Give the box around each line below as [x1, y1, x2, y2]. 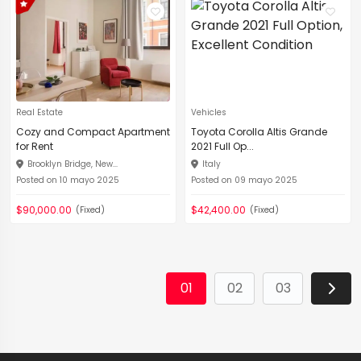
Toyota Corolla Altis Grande [191, 125, 327, 139]
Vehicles [191, 106, 226, 118]
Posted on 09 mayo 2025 [191, 174, 297, 186]
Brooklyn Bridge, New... [27, 158, 118, 170]
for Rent [16, 139, 53, 153]
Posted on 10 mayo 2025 [16, 174, 119, 186]
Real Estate [16, 106, 63, 118]
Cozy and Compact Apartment [16, 125, 170, 139]
